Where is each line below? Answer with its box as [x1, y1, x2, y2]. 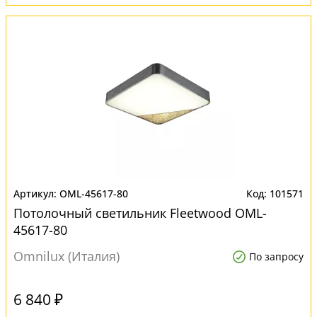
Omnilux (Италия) [13, 248, 120, 265]
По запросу [249, 250, 304, 263]
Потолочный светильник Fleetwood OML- [13, 204, 267, 221]
